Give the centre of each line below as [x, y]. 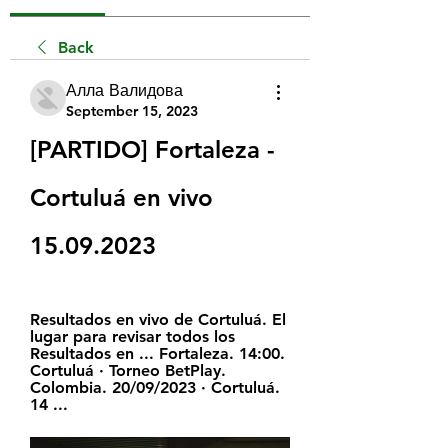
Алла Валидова [124, 90]
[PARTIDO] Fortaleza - [152, 149]
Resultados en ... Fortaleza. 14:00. [157, 353]
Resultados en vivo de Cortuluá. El [158, 319]
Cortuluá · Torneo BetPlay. [128, 370]
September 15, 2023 [132, 110]
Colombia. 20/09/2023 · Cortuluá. [155, 387]
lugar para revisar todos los [132, 336]
